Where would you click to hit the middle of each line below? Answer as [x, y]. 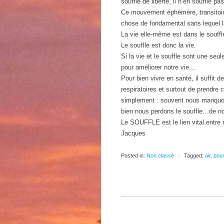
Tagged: [194, 155]
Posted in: [133, 155]
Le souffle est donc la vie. [158, 45]
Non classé [160, 155]
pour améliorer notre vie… [158, 67]
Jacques [133, 133]
